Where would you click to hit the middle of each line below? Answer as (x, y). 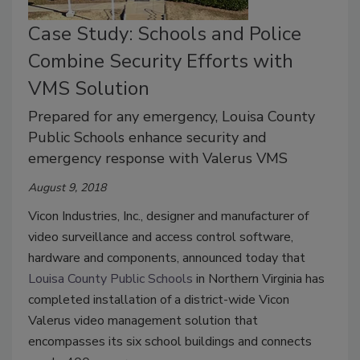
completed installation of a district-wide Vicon (159, 300)
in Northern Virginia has (259, 279)
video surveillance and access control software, (161, 237)
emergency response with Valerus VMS (158, 159)
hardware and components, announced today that (167, 258)
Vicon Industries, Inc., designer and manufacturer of (168, 217)
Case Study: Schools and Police (165, 34)
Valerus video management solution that (143, 321)
